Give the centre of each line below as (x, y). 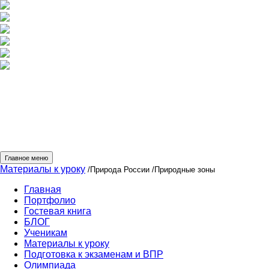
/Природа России (117, 170)
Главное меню (26, 158)
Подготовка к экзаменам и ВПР (94, 254)
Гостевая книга (58, 211)
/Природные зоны (182, 170)
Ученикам (46, 233)
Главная (43, 189)
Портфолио (50, 200)
